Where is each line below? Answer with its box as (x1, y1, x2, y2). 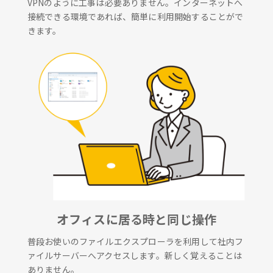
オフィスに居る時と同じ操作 (56, 210, 217, 229)
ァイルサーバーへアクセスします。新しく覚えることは (27, 249, 243, 262)
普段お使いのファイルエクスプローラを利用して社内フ (27, 235, 244, 248)
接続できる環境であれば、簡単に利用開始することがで (27, 10, 244, 23)
